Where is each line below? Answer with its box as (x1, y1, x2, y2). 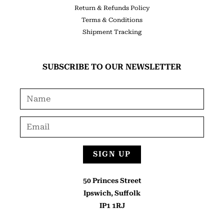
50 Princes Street (82, 176, 141, 184)
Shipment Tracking (82, 28, 141, 35)
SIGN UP (93, 149, 131, 159)
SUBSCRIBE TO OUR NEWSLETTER (42, 61, 181, 71)
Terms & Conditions (81, 16, 142, 23)
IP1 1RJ (99, 201, 125, 209)
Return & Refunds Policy (74, 4, 149, 11)
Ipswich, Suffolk (83, 188, 140, 197)
